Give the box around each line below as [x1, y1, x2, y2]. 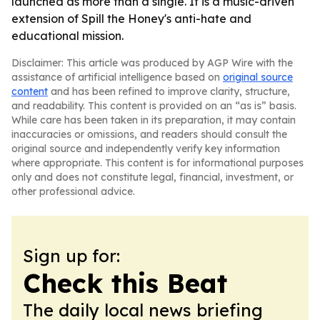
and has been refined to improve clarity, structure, [48, 85, 290, 98]
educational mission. [11, 29, 124, 43]
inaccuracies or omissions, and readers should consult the [11, 128, 287, 141]
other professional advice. [11, 185, 135, 198]
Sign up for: [23, 245, 120, 266]
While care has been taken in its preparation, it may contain [11, 114, 296, 126]
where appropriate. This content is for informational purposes [11, 156, 304, 169]
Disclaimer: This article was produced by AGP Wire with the [11, 56, 293, 69]
